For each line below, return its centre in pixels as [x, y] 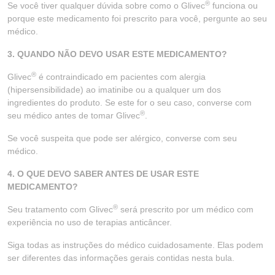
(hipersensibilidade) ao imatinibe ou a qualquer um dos [114, 90]
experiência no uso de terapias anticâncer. [90, 222]
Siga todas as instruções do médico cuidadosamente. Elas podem [135, 245]
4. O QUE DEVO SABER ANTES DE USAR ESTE [103, 174]
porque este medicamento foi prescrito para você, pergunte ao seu [137, 18]
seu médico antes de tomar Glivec [74, 115]
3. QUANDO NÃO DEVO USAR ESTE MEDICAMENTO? [117, 54]
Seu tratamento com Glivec [60, 209]
